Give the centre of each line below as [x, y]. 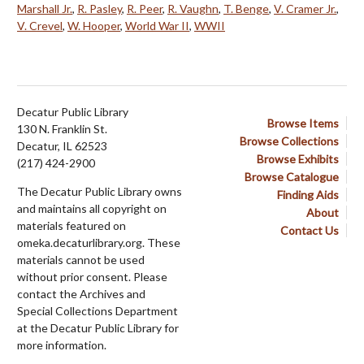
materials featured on [71, 226]
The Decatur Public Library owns [100, 192]
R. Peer [145, 9]
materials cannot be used [81, 260]
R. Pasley [100, 9]
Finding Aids [308, 195]
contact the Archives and [81, 294]
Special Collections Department [97, 311]
